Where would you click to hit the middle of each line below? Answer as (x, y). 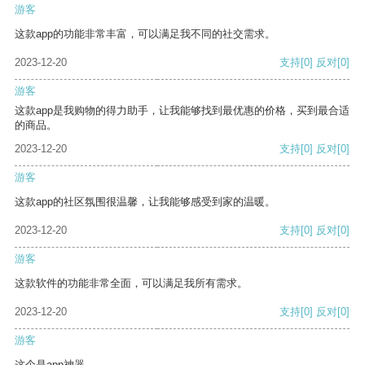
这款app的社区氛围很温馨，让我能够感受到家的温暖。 (145, 202)
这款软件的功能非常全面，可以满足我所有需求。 (131, 284)
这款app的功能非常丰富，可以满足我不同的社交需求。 (145, 34)
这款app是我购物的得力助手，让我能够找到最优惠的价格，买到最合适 (182, 111)
